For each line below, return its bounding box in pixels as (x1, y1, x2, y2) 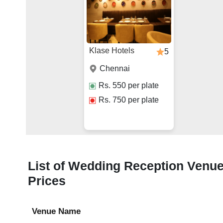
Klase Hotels (89, 46, 134, 55)
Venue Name (32, 207, 81, 217)
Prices (28, 174, 66, 188)
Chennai (99, 64, 130, 73)
